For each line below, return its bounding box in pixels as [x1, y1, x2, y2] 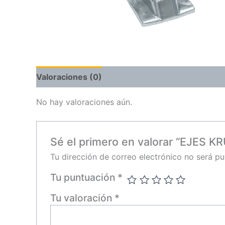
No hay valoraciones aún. [36, 96, 132, 107]
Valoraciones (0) [36, 71, 102, 82]
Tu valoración [50, 192, 115, 204]
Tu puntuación [50, 171, 118, 184]
